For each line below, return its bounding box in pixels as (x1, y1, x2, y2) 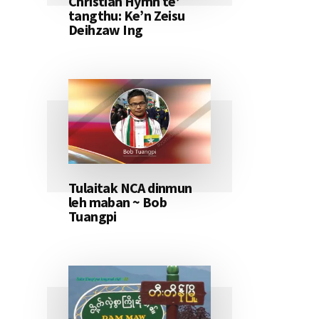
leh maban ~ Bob (68, 193, 167, 211)
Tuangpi (68, 207, 117, 226)
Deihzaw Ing (68, 21, 143, 39)
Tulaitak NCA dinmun (68, 179, 192, 197)
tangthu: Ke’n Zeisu (68, 6, 185, 25)
